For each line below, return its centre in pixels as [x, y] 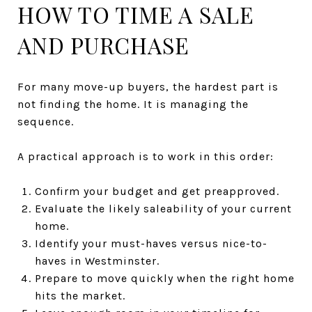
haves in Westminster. [97, 260]
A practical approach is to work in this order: [146, 156]
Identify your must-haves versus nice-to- [151, 243]
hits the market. [80, 295]
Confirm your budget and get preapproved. [157, 191]
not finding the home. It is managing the [133, 104]
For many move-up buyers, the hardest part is [148, 86]
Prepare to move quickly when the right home [164, 278]
